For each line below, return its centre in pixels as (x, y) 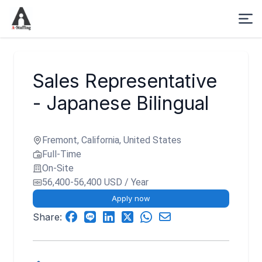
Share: (47, 217)
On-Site (58, 168)
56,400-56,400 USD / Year (95, 182)
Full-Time (62, 154)
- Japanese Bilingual (121, 103)
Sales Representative (125, 81)
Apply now (131, 198)
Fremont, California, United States (112, 140)
